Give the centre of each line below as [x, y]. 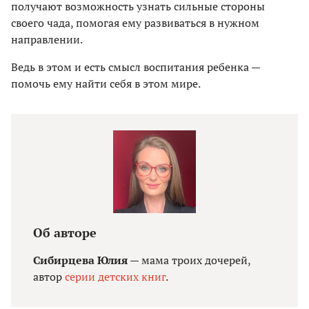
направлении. [47, 39]
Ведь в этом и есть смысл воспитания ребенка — [136, 67]
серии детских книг [115, 276]
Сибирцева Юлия [80, 260]
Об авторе [65, 232]
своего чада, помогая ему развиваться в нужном [135, 22]
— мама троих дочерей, [189, 260]
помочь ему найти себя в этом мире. [106, 83]
